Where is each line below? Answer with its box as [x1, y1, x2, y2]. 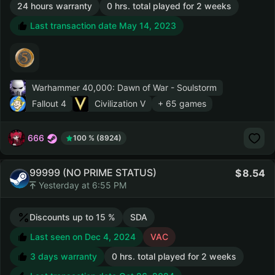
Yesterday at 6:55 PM [36, 180, 126, 190]
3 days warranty [30, 251, 97, 261]
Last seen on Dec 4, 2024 [28, 231, 136, 242]
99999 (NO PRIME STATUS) [29, 166, 157, 179]
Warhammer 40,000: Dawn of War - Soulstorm [32, 82, 217, 93]
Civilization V [95, 98, 145, 109]
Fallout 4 [32, 98, 66, 109]
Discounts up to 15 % [29, 212, 115, 222]
